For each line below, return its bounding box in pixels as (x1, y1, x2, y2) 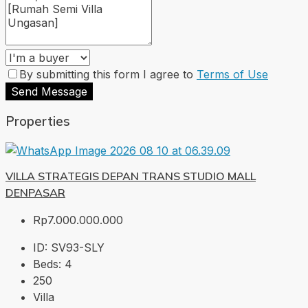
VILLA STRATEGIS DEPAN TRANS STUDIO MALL (5, 169, 256, 184)
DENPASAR (5, 186, 65, 200)
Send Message (11, 84, 87, 98)
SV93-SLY (51, 241, 104, 255)
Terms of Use (197, 67, 268, 81)
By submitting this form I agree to (19, 67, 197, 81)
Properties (5, 113, 70, 130)
